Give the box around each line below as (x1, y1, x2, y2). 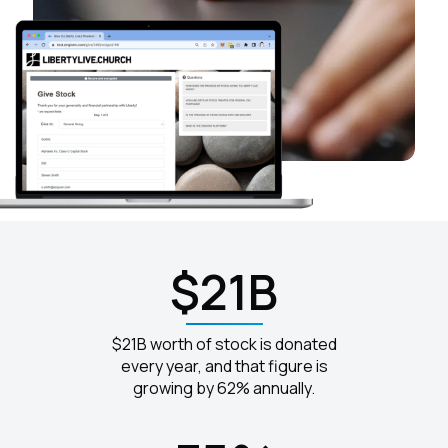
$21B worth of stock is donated (111, 333, 337, 356)
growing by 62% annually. (133, 377, 315, 400)
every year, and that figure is (120, 355, 328, 378)
